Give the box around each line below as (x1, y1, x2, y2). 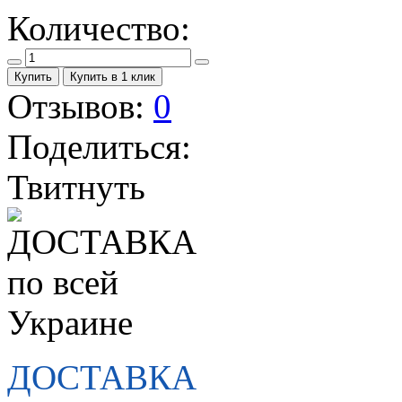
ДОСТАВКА (7, 358, 197, 398)
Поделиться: (7, 127, 191, 167)
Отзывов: (7, 87, 144, 127)
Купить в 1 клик (70, 70, 155, 84)
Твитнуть (7, 168, 145, 207)
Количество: (7, 9, 190, 48)
